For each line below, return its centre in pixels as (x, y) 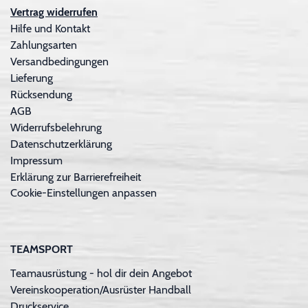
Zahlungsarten (44, 45)
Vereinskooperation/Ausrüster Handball (101, 290)
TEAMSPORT (42, 249)
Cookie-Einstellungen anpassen (84, 192)
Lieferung (32, 78)
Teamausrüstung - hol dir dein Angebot (101, 274)
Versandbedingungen (59, 62)
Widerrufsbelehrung (56, 128)
